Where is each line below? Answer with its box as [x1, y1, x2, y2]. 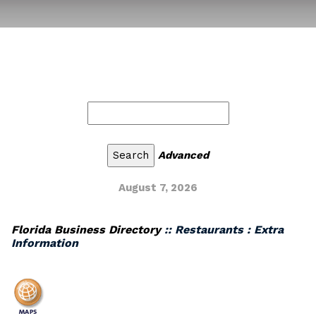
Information [11, 236, 78, 250]
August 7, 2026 [119, 181, 197, 194]
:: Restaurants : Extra [161, 223, 284, 236]
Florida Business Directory [11, 223, 161, 236]
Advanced [158, 149, 209, 162]
